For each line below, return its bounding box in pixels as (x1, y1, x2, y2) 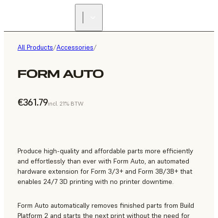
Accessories (56, 43, 93, 52)
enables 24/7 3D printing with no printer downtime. (18, 177, 174, 186)
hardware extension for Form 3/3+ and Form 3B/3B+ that (18, 167, 192, 176)
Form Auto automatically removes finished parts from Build (18, 201, 194, 210)
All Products (18, 43, 53, 52)
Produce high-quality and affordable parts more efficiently (18, 146, 193, 156)
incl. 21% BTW (48, 100, 84, 108)
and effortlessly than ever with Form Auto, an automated (18, 157, 189, 166)
